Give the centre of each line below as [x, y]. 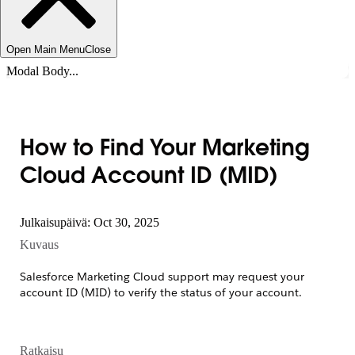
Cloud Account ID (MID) [149, 177]
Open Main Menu [46, 50]
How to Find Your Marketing [164, 149]
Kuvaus [39, 244]
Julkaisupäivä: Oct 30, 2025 [90, 222]
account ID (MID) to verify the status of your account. [161, 292]
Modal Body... [42, 71]
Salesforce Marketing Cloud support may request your [162, 276]
